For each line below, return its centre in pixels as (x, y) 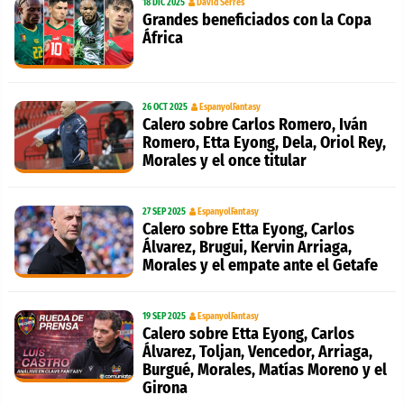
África (162, 38)
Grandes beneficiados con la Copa (257, 20)
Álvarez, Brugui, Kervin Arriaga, (247, 248)
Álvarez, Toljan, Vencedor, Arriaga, (257, 352)
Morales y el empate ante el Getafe (260, 266)
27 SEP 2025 (164, 212)
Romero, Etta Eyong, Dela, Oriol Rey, (264, 143)
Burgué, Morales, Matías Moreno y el (264, 370)
